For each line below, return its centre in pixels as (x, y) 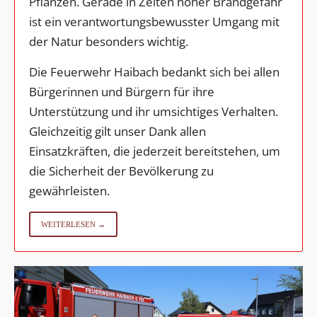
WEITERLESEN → (73, 224)
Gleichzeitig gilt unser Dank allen (117, 131)
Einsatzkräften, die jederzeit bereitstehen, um (155, 151)
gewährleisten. (69, 190)
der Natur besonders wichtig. (109, 41)
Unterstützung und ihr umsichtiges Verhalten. (154, 111)
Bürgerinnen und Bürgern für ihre (122, 91)
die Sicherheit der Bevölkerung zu (121, 171)
